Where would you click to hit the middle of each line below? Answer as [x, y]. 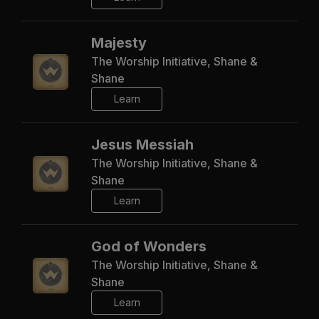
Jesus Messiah [142, 144]
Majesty [119, 42]
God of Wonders [149, 246]
